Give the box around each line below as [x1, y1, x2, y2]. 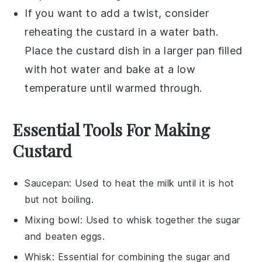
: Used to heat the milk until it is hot [69, 177, 235, 189]
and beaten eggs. [25, 230, 105, 242]
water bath [159, 25, 216, 38]
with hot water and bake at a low [25, 63, 196, 75]
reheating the [25, 25, 96, 38]
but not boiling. [25, 193, 94, 205]
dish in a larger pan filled [115, 44, 243, 57]
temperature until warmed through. [25, 81, 202, 94]
